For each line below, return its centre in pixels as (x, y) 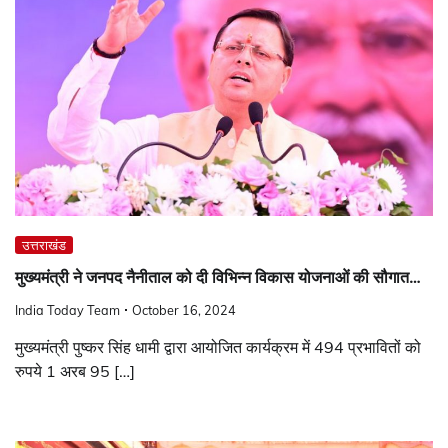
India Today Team (67, 309)
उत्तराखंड (44, 245)
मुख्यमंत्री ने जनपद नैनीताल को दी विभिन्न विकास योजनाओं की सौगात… (218, 277)
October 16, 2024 (184, 309)
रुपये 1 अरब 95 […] (75, 370)
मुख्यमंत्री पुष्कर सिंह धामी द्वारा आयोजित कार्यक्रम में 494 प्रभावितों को (218, 346)
